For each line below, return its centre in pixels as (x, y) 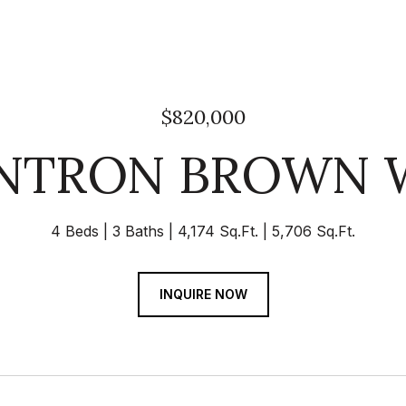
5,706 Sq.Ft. (314, 231)
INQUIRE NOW (203, 294)
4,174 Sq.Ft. (218, 231)
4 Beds (75, 231)
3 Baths (138, 231)
